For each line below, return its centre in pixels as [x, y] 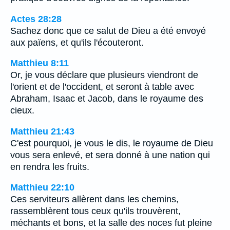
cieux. [22, 111]
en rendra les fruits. [50, 167]
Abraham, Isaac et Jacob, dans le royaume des [107, 99]
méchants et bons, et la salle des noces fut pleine [111, 223]
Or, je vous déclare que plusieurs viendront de [104, 75]
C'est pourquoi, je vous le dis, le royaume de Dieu [112, 143]
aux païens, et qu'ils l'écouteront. [77, 42]
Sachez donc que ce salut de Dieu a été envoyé [108, 31]
